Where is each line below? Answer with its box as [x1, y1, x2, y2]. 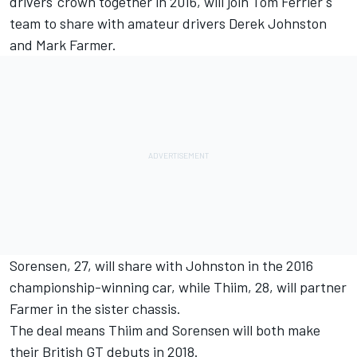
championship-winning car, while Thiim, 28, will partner [10, 278, 347, 296]
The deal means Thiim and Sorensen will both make [10, 321, 320, 339]
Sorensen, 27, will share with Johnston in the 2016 [10, 257, 313, 275]
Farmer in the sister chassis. [10, 300, 181, 318]
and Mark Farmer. [10, 36, 116, 54]
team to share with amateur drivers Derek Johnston [10, 14, 327, 33]
